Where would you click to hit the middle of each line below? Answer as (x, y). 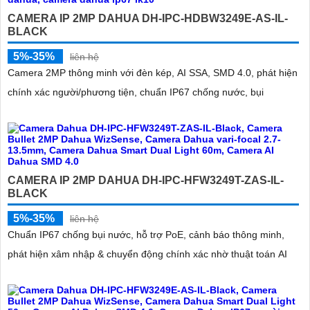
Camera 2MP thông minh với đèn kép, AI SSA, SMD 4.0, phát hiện (153, 73)
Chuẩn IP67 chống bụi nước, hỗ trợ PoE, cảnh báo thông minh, (146, 235)
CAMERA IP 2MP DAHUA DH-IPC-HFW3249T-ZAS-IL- (146, 181)
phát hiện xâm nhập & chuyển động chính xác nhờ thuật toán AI (147, 254)
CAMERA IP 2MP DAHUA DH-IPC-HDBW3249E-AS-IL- (148, 19)
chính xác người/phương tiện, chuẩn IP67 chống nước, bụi (136, 92)
